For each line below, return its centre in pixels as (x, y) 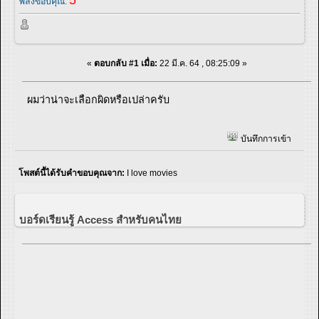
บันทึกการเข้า (265, 139)
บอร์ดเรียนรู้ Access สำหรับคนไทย (100, 220)
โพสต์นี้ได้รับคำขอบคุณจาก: (73, 173)
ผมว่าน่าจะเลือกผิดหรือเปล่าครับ (99, 99)
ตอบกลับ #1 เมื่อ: (125, 63)
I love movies (152, 173)
